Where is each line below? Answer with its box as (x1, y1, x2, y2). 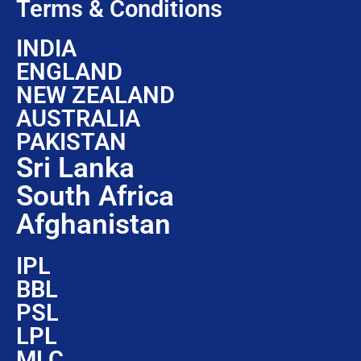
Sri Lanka (16, 151, 135, 185)
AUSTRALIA (16, 105, 140, 133)
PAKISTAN (16, 128, 127, 156)
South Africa (16, 180, 174, 214)
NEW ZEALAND (16, 81, 175, 110)
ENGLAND (16, 58, 122, 86)
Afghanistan (16, 208, 171, 242)
